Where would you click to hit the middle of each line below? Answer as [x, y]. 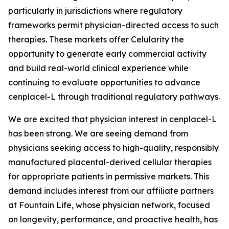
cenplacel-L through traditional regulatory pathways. [114, 97]
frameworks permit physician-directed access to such [113, 25]
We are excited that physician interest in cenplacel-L [112, 119]
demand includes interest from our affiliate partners [111, 191]
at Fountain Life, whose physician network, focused [109, 205]
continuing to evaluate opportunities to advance [104, 82]
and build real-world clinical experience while [98, 68]
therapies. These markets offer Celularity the [96, 39]
